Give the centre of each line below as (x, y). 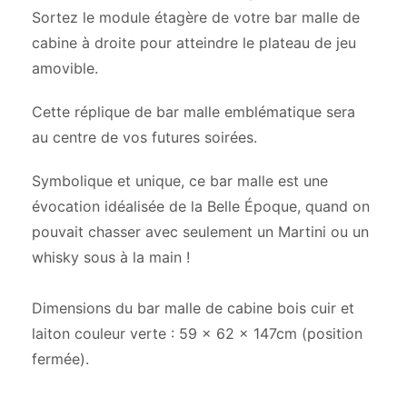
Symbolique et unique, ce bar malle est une (180, 181)
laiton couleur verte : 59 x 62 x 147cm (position (197, 334)
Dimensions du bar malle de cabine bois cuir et (193, 308)
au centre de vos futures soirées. (144, 138)
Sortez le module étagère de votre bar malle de (196, 18)
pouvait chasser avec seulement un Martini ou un (200, 232)
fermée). (60, 359)
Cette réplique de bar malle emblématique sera (194, 112)
